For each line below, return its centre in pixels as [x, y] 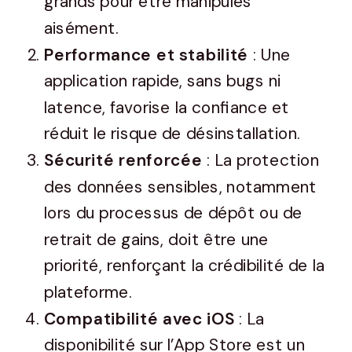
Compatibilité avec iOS [139, 319]
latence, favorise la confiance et [167, 108]
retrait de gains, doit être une [156, 240]
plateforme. [88, 293]
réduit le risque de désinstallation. [172, 134]
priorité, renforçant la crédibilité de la [184, 266]
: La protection [260, 161]
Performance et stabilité [147, 55]
